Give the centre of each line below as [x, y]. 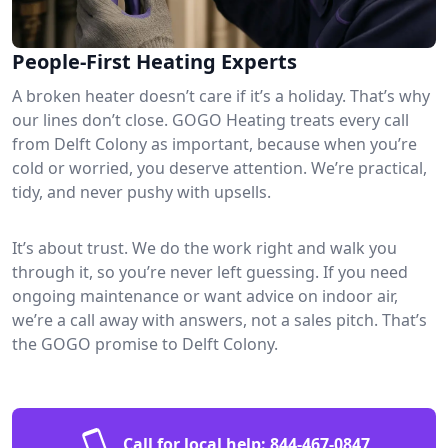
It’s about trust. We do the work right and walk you [204, 247]
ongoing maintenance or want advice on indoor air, [205, 295]
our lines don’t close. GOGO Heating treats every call [210, 119]
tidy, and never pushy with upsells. [141, 191]
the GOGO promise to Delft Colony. [145, 343]
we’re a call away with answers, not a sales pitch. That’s [219, 319]
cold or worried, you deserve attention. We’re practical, [219, 167]
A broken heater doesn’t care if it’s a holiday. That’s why [221, 95]
